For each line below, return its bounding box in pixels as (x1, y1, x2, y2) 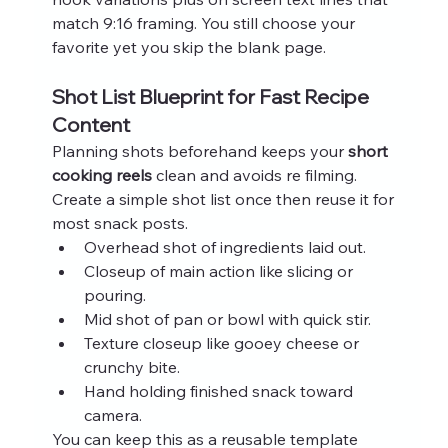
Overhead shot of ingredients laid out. (83, 236, 366, 257)
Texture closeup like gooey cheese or (83, 332, 363, 353)
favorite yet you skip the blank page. (51, 36, 326, 57)
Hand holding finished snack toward (83, 380, 357, 401)
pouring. (83, 284, 146, 305)
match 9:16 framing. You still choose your (51, 12, 359, 33)
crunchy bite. (83, 356, 180, 377)
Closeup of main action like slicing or (83, 260, 357, 281)
